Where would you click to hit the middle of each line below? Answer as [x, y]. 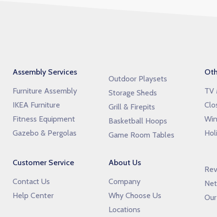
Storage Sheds [132, 93]
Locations [124, 209]
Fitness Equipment [44, 119]
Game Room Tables [141, 135]
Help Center [33, 195]
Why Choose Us [135, 195]
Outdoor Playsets [138, 79]
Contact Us [31, 181]
